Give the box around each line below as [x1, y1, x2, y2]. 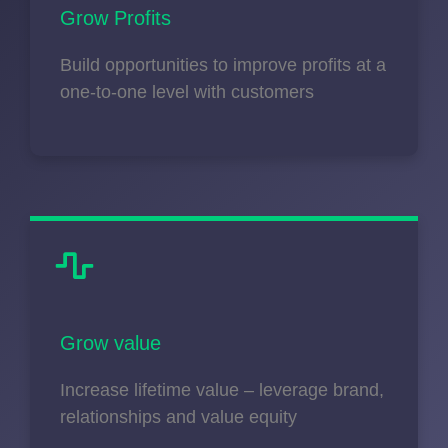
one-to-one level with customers [60, 82, 319, 103]
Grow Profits [60, 7, 171, 30]
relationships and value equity [60, 407, 297, 428]
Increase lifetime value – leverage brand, [60, 380, 384, 401]
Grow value [60, 332, 161, 355]
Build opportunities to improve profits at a [60, 55, 386, 76]
